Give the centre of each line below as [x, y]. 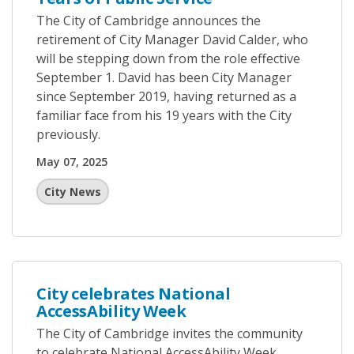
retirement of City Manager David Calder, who [172, 40]
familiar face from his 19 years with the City [164, 115]
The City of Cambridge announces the [149, 21]
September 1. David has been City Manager [164, 77]
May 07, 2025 [72, 162]
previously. [68, 134]
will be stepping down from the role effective [168, 58]
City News [73, 192]
